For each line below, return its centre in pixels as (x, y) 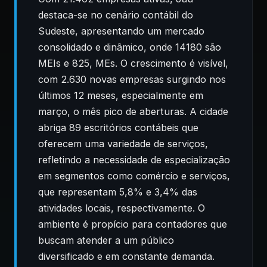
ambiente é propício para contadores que (133, 224)
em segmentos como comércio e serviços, (134, 176)
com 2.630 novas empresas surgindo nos (132, 79)
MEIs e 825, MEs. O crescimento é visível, (133, 63)
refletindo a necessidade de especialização (134, 160)
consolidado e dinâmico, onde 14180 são (130, 47)
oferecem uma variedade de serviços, (123, 144)
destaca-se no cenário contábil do (116, 15)
